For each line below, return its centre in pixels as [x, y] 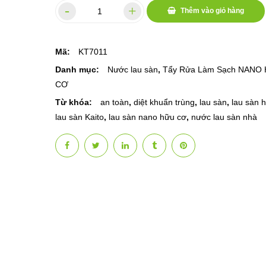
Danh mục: [78, 69]
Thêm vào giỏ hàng [212, 11]
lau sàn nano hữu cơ [147, 117]
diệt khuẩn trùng [164, 102]
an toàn [114, 102]
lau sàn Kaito [79, 117]
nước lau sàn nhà [224, 117]
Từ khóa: [75, 102]
